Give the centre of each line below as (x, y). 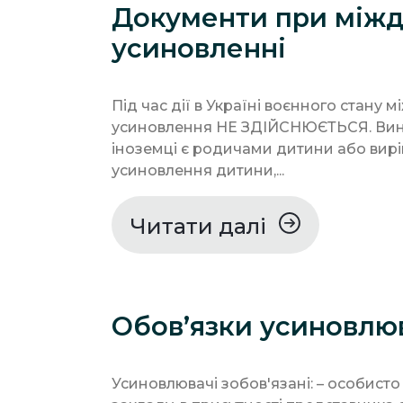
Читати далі (201, 226)
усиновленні (199, 48)
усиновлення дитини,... (198, 170)
